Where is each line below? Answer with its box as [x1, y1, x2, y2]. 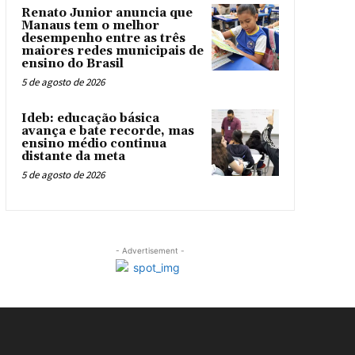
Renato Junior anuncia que [21, 5, 193, 21]
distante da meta [21, 148, 125, 164]
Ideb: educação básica [21, 110, 159, 126]
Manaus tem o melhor [21, 17, 159, 33]
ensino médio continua [21, 136, 166, 151]
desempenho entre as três [21, 30, 185, 46]
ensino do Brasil [21, 55, 124, 71]
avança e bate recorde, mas [21, 123, 194, 139]
